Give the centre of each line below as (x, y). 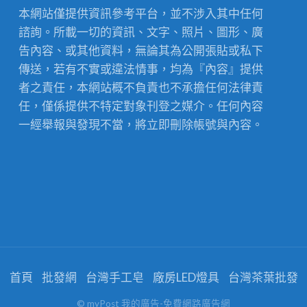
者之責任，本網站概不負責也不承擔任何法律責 (141, 88)
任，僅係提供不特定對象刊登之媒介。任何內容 (141, 106)
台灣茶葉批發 (263, 278)
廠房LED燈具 (186, 278)
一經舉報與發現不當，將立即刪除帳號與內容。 (141, 125)
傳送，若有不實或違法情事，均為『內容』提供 (141, 69)
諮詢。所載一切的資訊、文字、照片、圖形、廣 (141, 32)
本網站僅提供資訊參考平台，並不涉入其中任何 (141, 14)
